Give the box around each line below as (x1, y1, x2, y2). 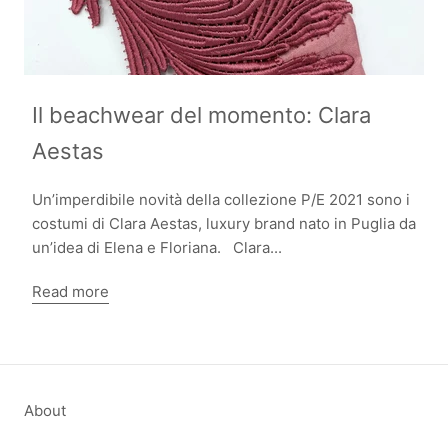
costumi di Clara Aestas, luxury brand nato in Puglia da (32, 213, 416, 233)
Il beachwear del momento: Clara (32, 102, 371, 129)
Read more (32, 281, 109, 301)
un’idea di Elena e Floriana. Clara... (32, 237, 282, 257)
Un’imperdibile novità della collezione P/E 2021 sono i (32, 189, 410, 209)
